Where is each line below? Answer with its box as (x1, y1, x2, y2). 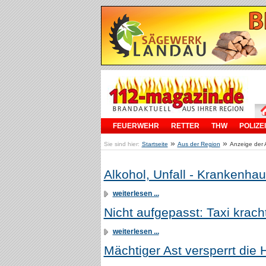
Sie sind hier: (103, 141, 140, 147)
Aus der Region (177, 141, 220, 147)
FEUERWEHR (112, 122, 159, 130)
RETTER (170, 122, 199, 130)
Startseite (141, 141, 168, 147)
